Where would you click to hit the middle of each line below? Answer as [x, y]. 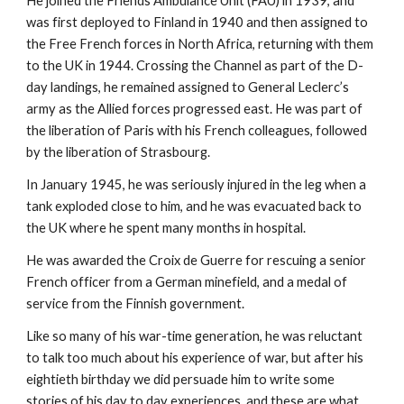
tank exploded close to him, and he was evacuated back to [194, 206]
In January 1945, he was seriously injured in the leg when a [197, 184]
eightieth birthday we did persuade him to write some [181, 379]
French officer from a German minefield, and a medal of [187, 282]
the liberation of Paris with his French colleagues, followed [197, 130]
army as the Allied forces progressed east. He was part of [195, 109]
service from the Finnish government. [136, 303]
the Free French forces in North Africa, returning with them [200, 44]
